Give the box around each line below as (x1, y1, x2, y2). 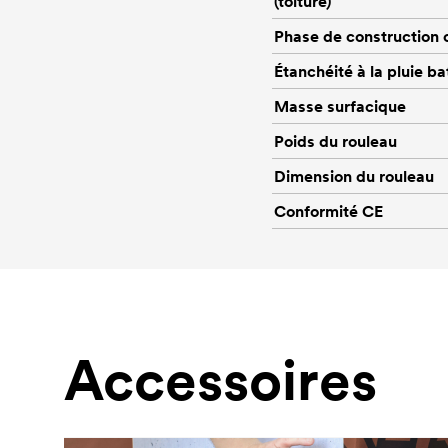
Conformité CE (274, 200, 383, 221)
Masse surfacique (274, 95, 406, 116)
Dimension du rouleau (274, 165, 434, 186)
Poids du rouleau (274, 130, 397, 151)
